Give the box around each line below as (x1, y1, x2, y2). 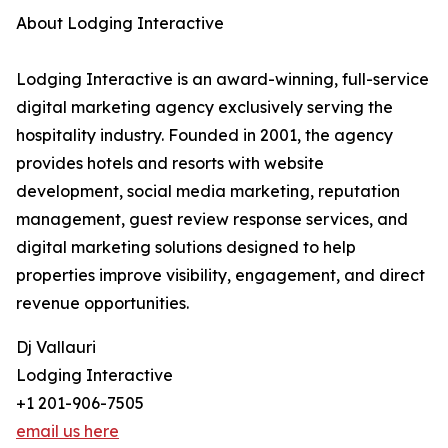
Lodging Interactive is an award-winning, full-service (16, 69, 429, 89)
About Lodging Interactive (16, 13, 224, 33)
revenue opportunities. (16, 293, 189, 313)
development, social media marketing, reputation (16, 181, 400, 201)
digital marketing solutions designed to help (16, 237, 356, 257)
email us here (16, 421, 119, 441)
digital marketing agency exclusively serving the (16, 97, 393, 117)
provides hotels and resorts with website (16, 153, 324, 173)
